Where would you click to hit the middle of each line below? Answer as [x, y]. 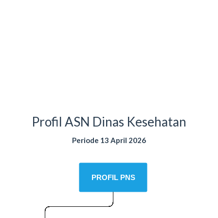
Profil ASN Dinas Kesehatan [109, 122]
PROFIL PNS [113, 178]
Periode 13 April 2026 [109, 140]
